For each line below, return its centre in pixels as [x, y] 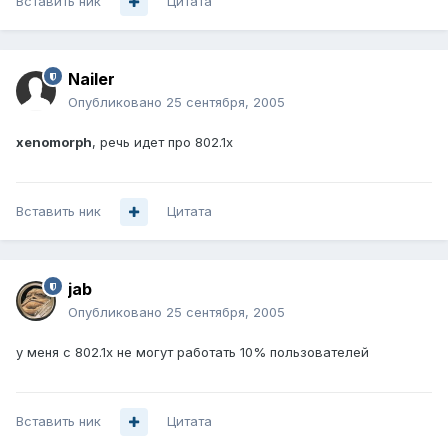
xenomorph [54, 142]
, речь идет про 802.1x [162, 142]
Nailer [91, 79]
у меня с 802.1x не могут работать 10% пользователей [192, 352]
